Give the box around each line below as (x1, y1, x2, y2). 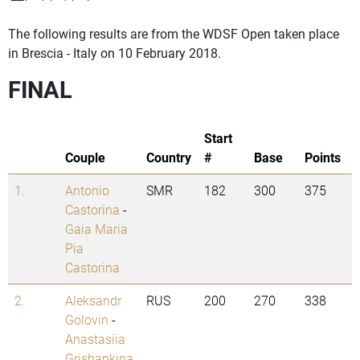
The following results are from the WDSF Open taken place (8, 25, 339, 43)
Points (305, 149, 341, 166)
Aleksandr (65, 292, 121, 309)
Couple (65, 149, 105, 166)
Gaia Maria (65, 220, 128, 238)
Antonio (65, 182, 109, 199)
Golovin (65, 311, 108, 329)
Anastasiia (65, 330, 125, 348)
